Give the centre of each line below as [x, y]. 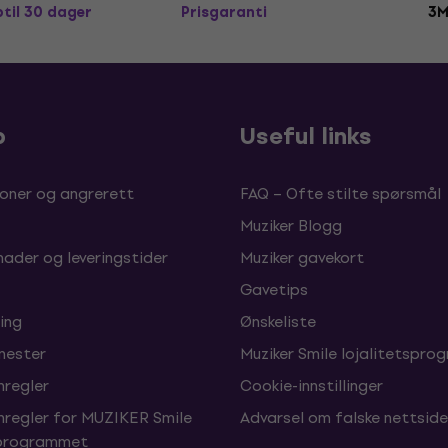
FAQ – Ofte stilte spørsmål [340, 193]
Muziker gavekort [302, 257]
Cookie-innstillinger [311, 385]
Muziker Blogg [291, 225]
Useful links [306, 136]
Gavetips [274, 289]
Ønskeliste [278, 321]
